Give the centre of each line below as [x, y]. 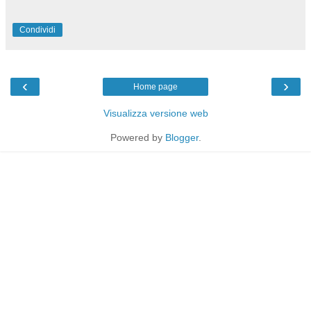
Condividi [37, 30]
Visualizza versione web [155, 113]
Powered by [137, 137]
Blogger [182, 137]
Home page [155, 86]
